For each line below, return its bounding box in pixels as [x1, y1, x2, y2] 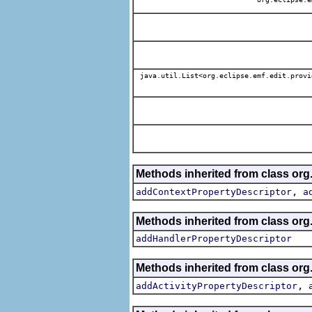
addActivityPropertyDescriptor [136, 280, 297, 291]
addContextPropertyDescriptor [136, 186, 292, 197]
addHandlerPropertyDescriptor [136, 233, 292, 244]
